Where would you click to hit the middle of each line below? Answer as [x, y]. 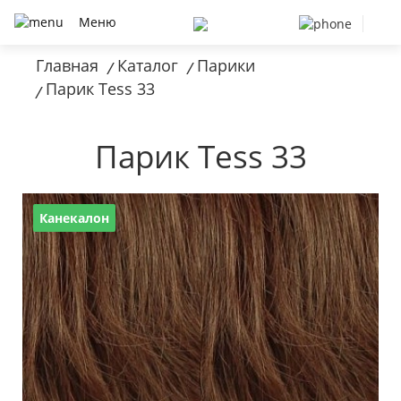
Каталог [148, 65]
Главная [67, 65]
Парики [226, 65]
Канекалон [74, 218]
